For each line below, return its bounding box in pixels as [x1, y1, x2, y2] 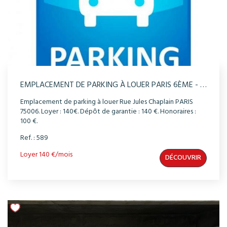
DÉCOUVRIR [165, 152, 201, 164]
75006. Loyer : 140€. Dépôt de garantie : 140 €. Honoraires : [20, 106, 196, 118]
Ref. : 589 [20, 132, 48, 144]
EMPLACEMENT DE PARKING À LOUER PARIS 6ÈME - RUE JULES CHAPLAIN [200, 79, 207, 92]
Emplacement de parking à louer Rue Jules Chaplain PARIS [20, 96, 193, 108]
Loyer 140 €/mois [20, 149, 72, 161]
